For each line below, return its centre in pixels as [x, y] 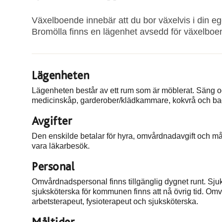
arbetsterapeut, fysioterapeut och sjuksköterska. [115, 201]
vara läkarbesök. [61, 146]
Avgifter [52, 121]
